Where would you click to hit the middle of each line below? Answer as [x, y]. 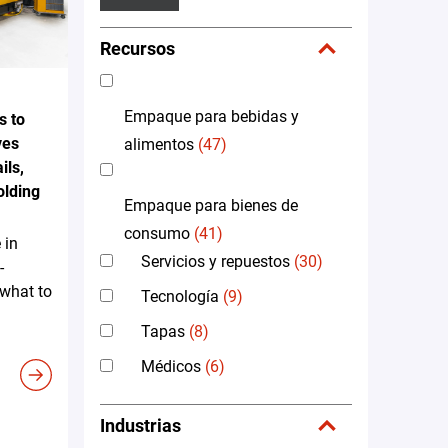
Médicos [171, 366]
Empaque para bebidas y [211, 116]
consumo [157, 233]
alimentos [159, 144]
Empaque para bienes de [211, 205]
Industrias [140, 425]
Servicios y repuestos [215, 261]
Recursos [137, 48]
